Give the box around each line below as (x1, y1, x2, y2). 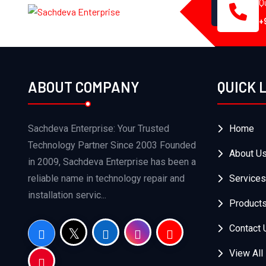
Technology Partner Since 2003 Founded (28, 140, 196, 151)
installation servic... (28, 189, 106, 201)
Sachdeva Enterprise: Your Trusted (28, 123, 169, 135)
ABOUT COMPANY (28, 78, 140, 96)
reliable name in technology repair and (28, 173, 185, 185)
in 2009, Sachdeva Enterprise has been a (28, 156, 196, 168)
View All (229, 248, 263, 259)
